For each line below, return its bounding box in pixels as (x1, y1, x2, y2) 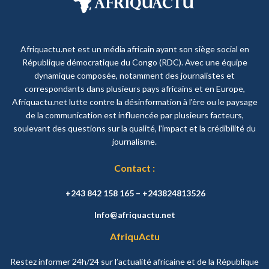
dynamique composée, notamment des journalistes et (34, 70, 235, 81)
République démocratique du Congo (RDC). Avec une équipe (22, 57, 247, 68)
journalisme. (112, 136, 157, 147)
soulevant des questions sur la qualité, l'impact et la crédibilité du (13, 123, 256, 134)
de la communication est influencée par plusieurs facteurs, (25, 110, 244, 121)
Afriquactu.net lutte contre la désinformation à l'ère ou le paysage (11, 97, 258, 107)
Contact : (114, 162, 155, 174)
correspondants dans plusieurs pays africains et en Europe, (24, 83, 245, 94)
